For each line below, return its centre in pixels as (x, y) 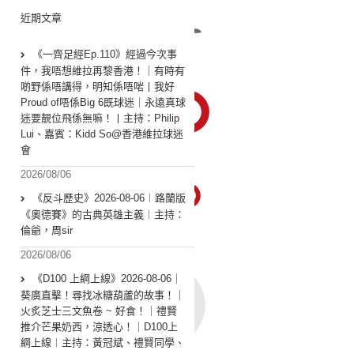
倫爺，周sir (47, 231)
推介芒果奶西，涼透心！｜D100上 (99, 327)
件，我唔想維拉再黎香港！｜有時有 (103, 71)
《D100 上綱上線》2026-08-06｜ (107, 279)
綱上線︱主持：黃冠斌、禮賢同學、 (103, 343)
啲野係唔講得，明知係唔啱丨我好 (98, 87)
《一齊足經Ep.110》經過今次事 (105, 55)
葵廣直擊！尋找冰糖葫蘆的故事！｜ (103, 296)
